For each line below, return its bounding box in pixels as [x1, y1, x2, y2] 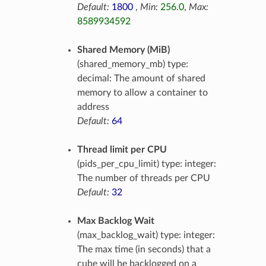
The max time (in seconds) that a [77, 244, 211, 254]
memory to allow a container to [77, 87, 208, 97]
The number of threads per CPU [77, 173, 210, 183]
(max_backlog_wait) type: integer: [77, 230, 215, 240]
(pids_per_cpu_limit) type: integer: [77, 159, 216, 169]
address [77, 102, 109, 112]
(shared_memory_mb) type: [77, 59, 188, 69]
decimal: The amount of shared [77, 73, 205, 83]
